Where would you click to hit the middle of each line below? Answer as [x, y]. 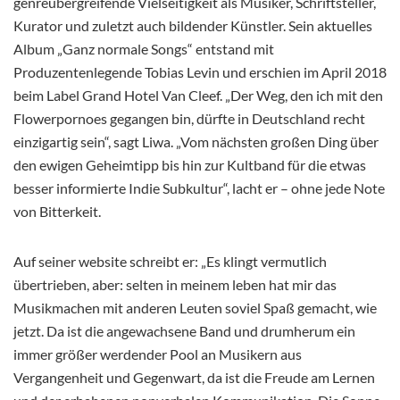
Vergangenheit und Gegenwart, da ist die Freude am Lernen [194, 378]
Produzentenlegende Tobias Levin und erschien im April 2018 [200, 72]
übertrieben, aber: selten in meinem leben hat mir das [175, 285]
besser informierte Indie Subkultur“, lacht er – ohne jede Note [199, 188]
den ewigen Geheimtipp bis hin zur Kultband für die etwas [190, 165]
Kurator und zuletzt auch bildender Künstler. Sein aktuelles [193, 26]
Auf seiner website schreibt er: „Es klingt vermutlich [170, 262]
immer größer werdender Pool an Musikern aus [158, 354]
